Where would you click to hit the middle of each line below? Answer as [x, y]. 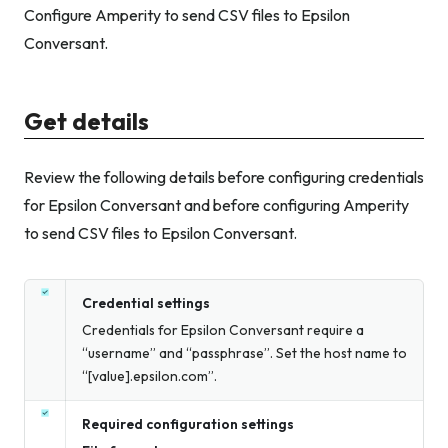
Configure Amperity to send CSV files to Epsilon [187, 15]
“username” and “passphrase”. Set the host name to [244, 352]
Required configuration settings [188, 423]
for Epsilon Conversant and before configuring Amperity [216, 204]
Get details [86, 121]
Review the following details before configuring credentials [224, 176]
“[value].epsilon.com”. [149, 375]
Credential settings [146, 302]
